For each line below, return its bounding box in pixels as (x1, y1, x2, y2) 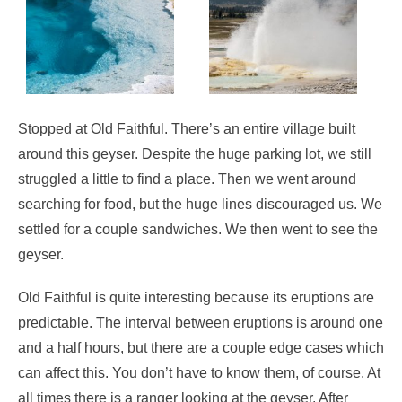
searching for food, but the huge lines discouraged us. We (18, 196, 382, 212)
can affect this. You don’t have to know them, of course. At (18, 364, 380, 380)
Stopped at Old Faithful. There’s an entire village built (18, 120, 355, 136)
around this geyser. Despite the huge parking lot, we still (18, 145, 371, 162)
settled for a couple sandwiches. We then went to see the (18, 221, 378, 237)
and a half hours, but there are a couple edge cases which (18, 339, 384, 355)
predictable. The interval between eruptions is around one (18, 314, 383, 330)
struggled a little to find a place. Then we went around (18, 170, 356, 187)
